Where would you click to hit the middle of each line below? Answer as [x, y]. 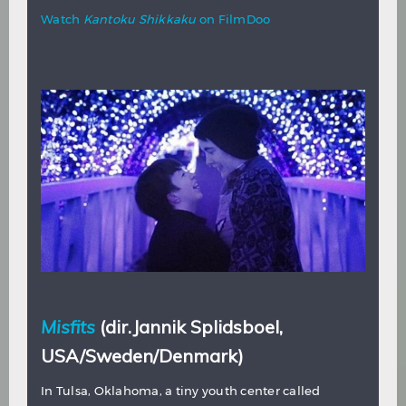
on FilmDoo [235, 19]
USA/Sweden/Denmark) [142, 355]
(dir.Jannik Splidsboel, [191, 326]
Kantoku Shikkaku [141, 19]
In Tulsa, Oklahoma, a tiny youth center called [181, 391]
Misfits [68, 326]
